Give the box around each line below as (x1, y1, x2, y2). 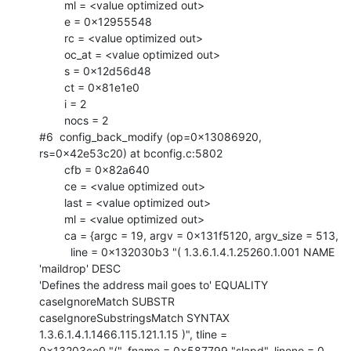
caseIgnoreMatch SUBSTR (39, 294, 175, 308)
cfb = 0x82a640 (39, 162, 64, 176)
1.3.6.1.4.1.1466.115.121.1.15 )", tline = (39, 327, 227, 341)
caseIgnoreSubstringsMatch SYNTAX (39, 310, 230, 324)
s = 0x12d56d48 (39, 63, 64, 78)
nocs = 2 (39, 113, 64, 127)
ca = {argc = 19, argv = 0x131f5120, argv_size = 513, (39, 228, 64, 242)
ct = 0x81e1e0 (39, 80, 64, 94)
